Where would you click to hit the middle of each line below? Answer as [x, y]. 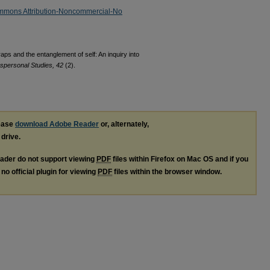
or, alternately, [124, 124]
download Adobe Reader [57, 124]
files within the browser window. [167, 171]
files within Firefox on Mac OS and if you [180, 159]
